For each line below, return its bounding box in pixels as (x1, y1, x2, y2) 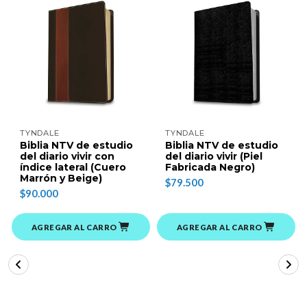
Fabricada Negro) (165, 161, 255, 174)
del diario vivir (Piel (165, 150, 262, 163)
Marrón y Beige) (20, 172, 102, 185)
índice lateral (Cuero (20, 161, 126, 174)
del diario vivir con (20, 150, 114, 163)
